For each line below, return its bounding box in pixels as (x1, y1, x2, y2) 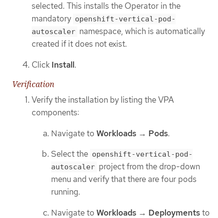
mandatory (32, 13, 73, 24)
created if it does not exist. (32, 38, 127, 50)
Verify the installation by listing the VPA (32, 94, 174, 106)
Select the (51, 148, 90, 160)
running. (51, 186, 80, 198)
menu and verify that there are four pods (51, 174, 197, 185)
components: (32, 107, 79, 118)
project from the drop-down (97, 161, 200, 172)
